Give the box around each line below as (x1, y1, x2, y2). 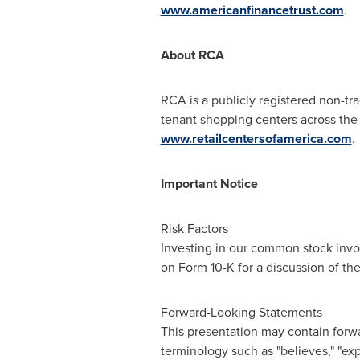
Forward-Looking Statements (160, 303, 322, 321)
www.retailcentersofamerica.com (160, 129, 352, 148)
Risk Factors (160, 219, 228, 238)
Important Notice (160, 174, 258, 193)
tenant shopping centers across (160, 110, 339, 129)
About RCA (160, 46, 224, 64)
